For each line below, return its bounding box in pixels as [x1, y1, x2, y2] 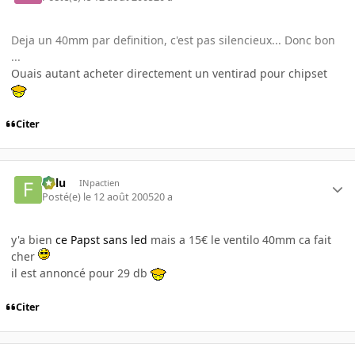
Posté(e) [42, 190, 84, 204]
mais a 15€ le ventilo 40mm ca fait [147, 232, 331, 247]
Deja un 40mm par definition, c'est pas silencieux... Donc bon [11, 32, 335, 48]
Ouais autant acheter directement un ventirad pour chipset [11, 66, 327, 82]
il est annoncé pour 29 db [11, 265, 151, 281]
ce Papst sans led [55, 232, 147, 247]
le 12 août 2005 [83, 190, 155, 204]
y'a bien [11, 232, 55, 247]
